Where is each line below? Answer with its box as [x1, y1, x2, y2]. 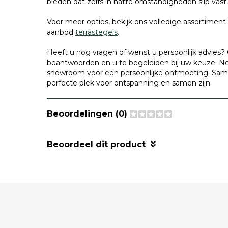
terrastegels [75, 27, 118, 37]
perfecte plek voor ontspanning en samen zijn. [47, 78, 212, 88]
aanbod [47, 27, 75, 37]
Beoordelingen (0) [47, 109, 130, 119]
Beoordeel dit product [47, 139, 146, 149]
